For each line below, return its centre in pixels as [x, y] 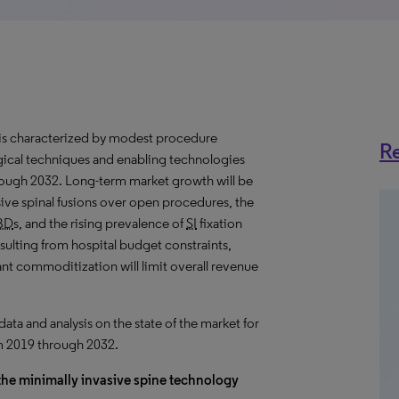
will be [233, 180]
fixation [220, 223]
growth [193, 180]
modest [132, 138]
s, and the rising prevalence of [100, 223]
